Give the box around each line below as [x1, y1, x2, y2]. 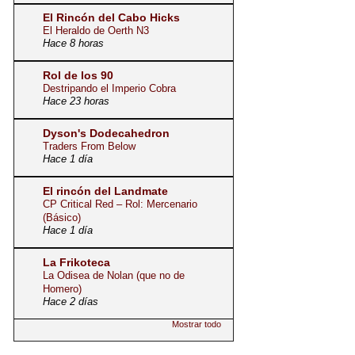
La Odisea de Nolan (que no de [43, 269, 185, 281]
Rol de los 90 [43, 68, 113, 82]
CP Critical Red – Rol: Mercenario [43, 197, 197, 210]
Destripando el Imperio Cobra [43, 82, 176, 94]
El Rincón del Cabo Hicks [43, 10, 180, 24]
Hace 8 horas [43, 37, 104, 49]
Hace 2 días [43, 296, 98, 307]
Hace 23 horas [43, 95, 109, 107]
